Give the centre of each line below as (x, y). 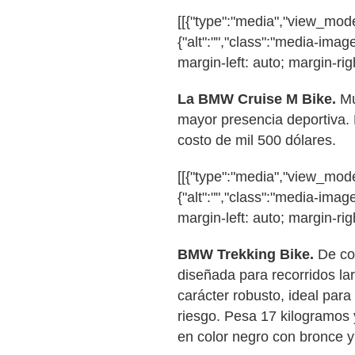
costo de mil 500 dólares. (257, 140)
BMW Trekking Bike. (246, 254)
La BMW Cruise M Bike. (257, 99)
